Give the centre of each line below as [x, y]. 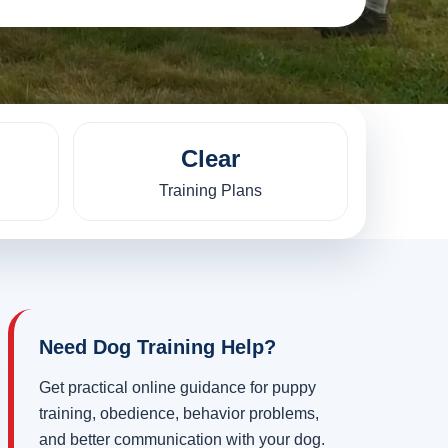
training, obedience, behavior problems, [179, 414]
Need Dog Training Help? [158, 347]
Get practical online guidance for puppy [178, 388]
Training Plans [210, 191]
